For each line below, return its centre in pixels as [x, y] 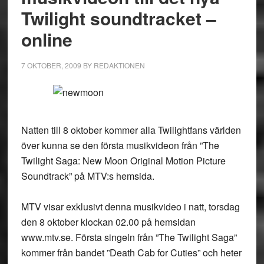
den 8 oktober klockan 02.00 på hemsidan [108, 222]
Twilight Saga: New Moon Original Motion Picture [123, 161]
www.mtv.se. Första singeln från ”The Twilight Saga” [129, 237]
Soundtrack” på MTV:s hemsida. [88, 176]
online [47, 39]
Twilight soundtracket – [118, 18]
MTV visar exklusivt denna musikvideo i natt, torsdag [130, 207]
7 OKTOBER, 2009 [51, 65]
